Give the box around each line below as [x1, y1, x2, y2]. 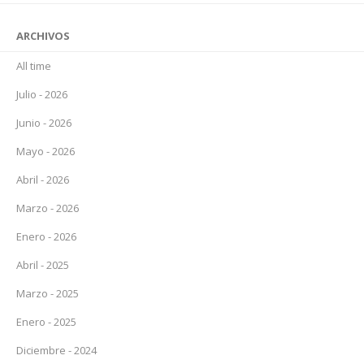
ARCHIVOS [16, 28, 70, 43]
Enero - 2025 [16, 314, 76, 329]
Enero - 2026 [16, 229, 76, 244]
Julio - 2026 [16, 87, 67, 102]
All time [16, 58, 51, 73]
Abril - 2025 [16, 258, 69, 272]
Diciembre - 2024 [16, 343, 97, 357]
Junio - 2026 [16, 115, 71, 130]
